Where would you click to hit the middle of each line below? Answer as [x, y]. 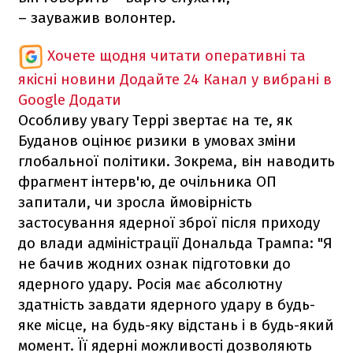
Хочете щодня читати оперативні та [176, 55]
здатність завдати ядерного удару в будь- [167, 304]
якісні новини [67, 79]
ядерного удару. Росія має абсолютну [150, 284]
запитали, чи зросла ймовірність [135, 202]
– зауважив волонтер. [97, 17]
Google [42, 99]
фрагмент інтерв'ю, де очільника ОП [147, 181]
